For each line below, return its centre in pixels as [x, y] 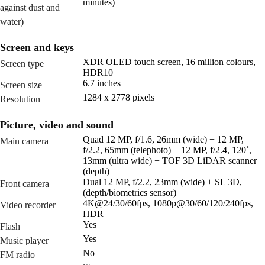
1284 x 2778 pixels [119, 98]
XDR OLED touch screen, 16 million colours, [169, 62]
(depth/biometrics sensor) [130, 193]
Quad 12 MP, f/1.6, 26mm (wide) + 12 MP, [163, 140]
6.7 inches [102, 83]
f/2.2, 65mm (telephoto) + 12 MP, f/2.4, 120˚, [167, 150]
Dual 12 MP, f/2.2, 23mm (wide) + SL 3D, [162, 182]
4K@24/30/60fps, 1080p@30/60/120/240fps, [168, 203]
